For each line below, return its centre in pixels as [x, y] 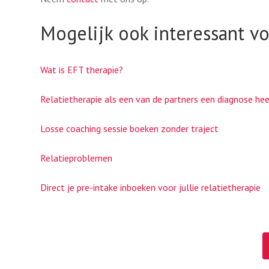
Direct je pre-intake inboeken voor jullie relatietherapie [150, 187]
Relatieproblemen [76, 158]
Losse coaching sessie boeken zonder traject [129, 128]
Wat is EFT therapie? [82, 70]
